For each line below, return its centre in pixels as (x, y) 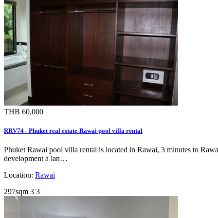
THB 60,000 (24, 111)
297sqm (16, 191)
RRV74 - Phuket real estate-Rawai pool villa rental (73, 130)
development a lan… (36, 158)
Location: (19, 175)
